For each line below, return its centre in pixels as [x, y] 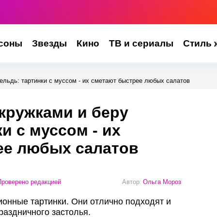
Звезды [49, 43]
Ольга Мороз [162, 182]
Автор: [132, 182]
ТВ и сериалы [141, 43]
